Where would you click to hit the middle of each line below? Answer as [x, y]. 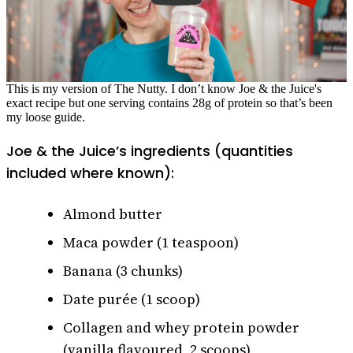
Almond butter [113, 214]
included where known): [90, 173]
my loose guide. [46, 117]
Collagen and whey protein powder [181, 327]
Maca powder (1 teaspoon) [151, 242]
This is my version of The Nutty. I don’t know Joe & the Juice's [164, 88]
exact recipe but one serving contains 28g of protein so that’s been [169, 102]
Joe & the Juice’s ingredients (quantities [150, 150]
